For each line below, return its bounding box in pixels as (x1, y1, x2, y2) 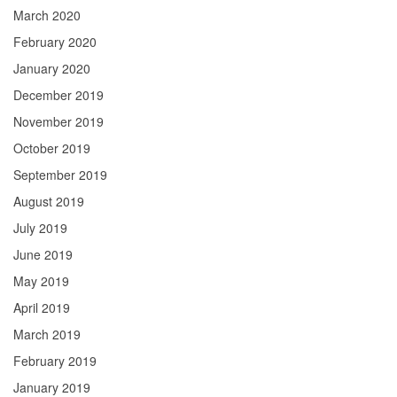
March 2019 (13, 325, 81, 343)
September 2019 (13, 166, 107, 183)
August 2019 (13, 192, 84, 210)
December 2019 (13, 86, 104, 104)
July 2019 (13, 219, 67, 237)
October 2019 (13, 139, 90, 157)
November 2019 (13, 113, 104, 130)
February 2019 (13, 352, 97, 370)
